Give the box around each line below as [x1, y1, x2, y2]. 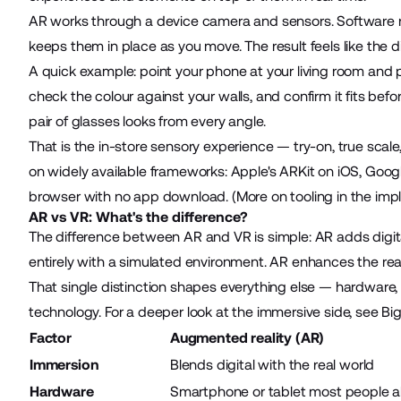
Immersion [29, 355, 99, 373]
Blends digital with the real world [169, 355, 375, 373]
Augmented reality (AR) [169, 328, 325, 346]
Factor [29, 328, 72, 346]
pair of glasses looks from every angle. [28, 112, 266, 130]
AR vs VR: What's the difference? [28, 208, 248, 226]
